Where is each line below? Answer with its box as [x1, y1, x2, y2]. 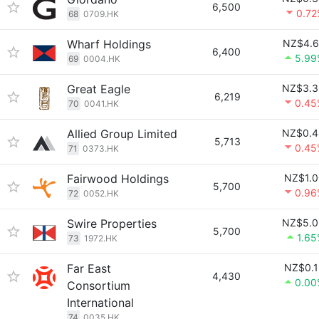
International [67, 296, 134, 310]
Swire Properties [67, 216, 157, 231]
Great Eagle [67, 82, 130, 96]
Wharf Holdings [67, 37, 151, 51]
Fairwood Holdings [67, 172, 169, 186]
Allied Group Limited [67, 127, 177, 141]
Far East [67, 261, 111, 276]
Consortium [67, 278, 130, 293]
